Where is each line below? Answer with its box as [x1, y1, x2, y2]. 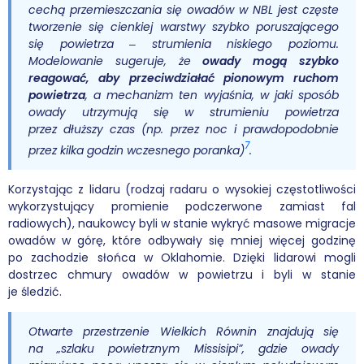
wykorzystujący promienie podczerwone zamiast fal [8, 198, 356, 215]
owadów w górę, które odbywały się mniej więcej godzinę [8, 232, 356, 249]
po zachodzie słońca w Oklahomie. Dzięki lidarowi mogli [8, 249, 356, 266]
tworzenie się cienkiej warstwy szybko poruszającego [28, 18, 339, 35]
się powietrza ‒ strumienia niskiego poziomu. [28, 35, 339, 52]
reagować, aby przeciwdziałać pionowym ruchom [28, 69, 339, 86]
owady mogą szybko [202, 52, 340, 69]
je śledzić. [8, 284, 62, 301]
